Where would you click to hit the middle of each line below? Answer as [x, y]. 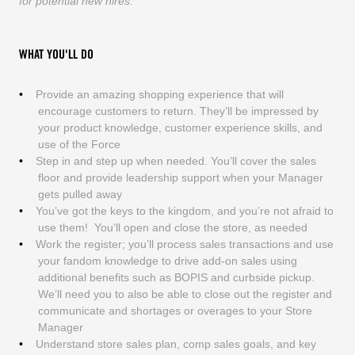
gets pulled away [80, 194]
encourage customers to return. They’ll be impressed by [178, 111]
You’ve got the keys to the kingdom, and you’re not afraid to [184, 210]
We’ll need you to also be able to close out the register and [185, 294]
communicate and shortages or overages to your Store [175, 310]
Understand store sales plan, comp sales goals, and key [176, 344]
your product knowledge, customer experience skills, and [180, 127]
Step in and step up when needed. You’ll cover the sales [176, 160]
